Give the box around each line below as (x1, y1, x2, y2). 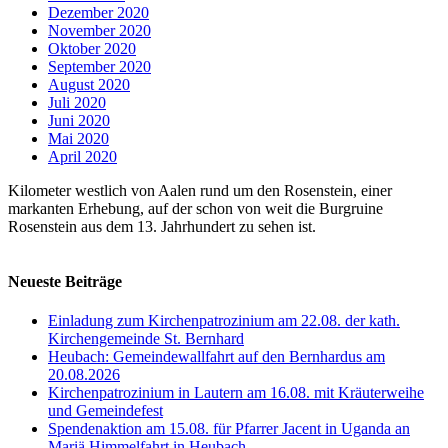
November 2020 (48, 21, 151, 39)
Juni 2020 (48, 111, 110, 129)
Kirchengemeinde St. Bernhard (48, 330, 244, 348)
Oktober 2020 (48, 39, 136, 57)
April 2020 (48, 147, 117, 165)
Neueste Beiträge (8, 272, 122, 290)
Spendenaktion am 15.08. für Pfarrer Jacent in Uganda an (48, 420, 410, 438)
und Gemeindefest (48, 402, 163, 420)
